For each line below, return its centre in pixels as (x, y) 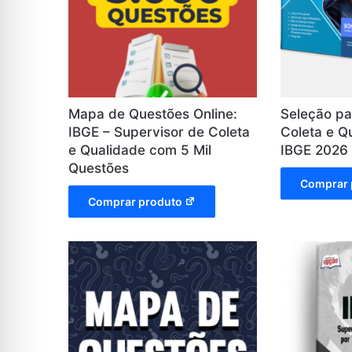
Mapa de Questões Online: (153, 114)
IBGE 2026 (315, 150)
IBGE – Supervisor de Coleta (159, 132)
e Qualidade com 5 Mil (140, 150)
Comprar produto (135, 202)
